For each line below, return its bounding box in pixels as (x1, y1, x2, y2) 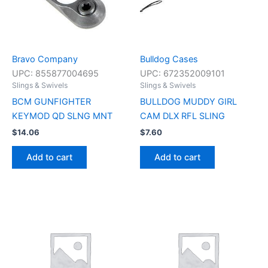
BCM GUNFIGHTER (12, 96, 91, 107)
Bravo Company (12, 54, 78, 65)
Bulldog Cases (140, 54, 198, 65)
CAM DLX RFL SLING (140, 110, 225, 121)
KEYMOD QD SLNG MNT (12, 110, 112, 121)
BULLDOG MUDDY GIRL (140, 96, 237, 107)
